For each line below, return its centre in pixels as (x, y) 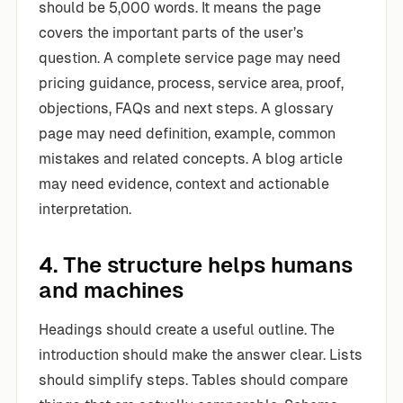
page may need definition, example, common (187, 133)
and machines (111, 290)
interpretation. (85, 209)
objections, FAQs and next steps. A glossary (186, 108)
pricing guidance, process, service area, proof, (191, 83)
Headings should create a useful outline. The (187, 329)
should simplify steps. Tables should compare (193, 380)
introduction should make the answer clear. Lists (201, 354)
